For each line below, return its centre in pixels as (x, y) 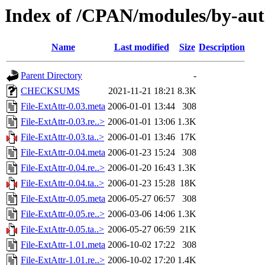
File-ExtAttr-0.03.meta (63, 106)
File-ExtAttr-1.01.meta (63, 245)
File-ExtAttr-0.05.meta (63, 199)
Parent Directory (51, 76)
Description (222, 47)
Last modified (141, 47)
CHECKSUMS (50, 91)
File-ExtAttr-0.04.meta (63, 153)
